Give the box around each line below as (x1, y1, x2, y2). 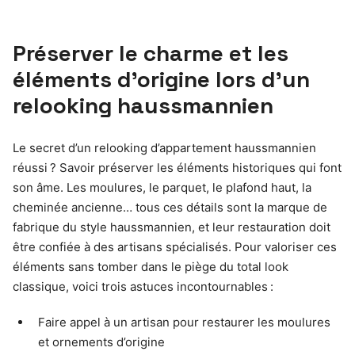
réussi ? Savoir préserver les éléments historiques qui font (13, 160, 342, 176)
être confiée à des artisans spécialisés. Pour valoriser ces (13, 239, 337, 255)
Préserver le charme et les (13, 39, 288, 68)
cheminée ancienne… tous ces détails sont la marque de (13, 200, 327, 216)
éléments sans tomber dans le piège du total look (13, 259, 288, 275)
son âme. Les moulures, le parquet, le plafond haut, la (13, 180, 311, 196)
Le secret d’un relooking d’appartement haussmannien (13, 140, 316, 156)
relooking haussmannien (13, 91, 273, 120)
